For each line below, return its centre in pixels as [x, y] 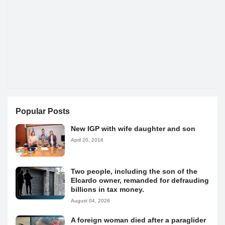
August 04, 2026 [90, 201]
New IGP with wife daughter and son [133, 129]
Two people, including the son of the [134, 172]
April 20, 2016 [87, 140]
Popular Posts [43, 111]
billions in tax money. [107, 190]
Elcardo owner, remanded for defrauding [140, 181]
